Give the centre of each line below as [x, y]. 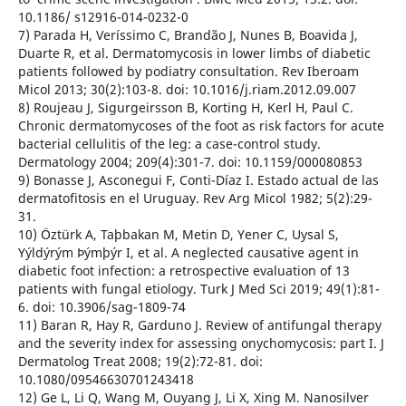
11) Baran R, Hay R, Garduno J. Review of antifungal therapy [199, 324]
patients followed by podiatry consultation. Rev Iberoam [188, 71]
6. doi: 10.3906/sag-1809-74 [101, 306]
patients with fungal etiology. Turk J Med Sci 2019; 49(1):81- [198, 288]
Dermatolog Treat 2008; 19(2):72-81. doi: [140, 361]
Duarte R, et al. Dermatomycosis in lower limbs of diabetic [194, 53]
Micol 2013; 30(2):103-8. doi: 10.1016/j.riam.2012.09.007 [187, 89]
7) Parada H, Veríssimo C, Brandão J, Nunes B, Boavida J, [188, 34]
